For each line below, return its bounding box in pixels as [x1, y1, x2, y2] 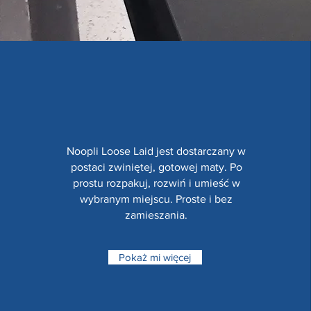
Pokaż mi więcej [119, 251, 192, 263]
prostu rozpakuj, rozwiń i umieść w [72, 177, 240, 189]
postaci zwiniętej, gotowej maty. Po [70, 161, 242, 173]
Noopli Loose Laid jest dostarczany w [67, 145, 246, 157]
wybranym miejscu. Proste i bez [80, 193, 233, 205]
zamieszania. [125, 209, 188, 221]
